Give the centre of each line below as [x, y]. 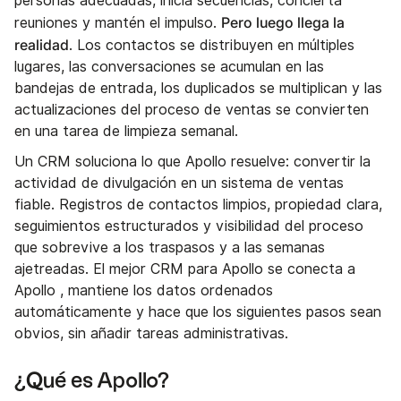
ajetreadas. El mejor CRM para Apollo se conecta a [185, 269]
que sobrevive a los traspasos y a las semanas [170, 247]
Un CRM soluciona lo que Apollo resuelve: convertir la [192, 161]
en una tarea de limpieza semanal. [126, 131]
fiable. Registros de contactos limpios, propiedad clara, [198, 204]
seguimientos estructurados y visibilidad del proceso [189, 226]
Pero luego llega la [283, 22]
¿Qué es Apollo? [92, 381]
